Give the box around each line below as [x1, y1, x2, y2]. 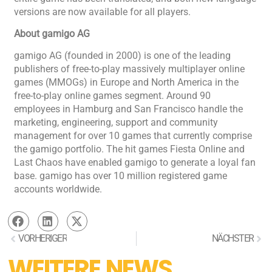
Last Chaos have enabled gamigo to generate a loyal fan [14, 157, 256, 169]
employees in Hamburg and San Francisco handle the [14, 103, 243, 115]
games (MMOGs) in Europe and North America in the [14, 76, 239, 89]
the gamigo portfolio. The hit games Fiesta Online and [14, 143, 245, 155]
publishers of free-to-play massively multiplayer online [14, 63, 245, 75]
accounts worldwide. [14, 183, 103, 195]
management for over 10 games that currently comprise [14, 130, 253, 142]
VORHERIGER [18, 233, 67, 245]
